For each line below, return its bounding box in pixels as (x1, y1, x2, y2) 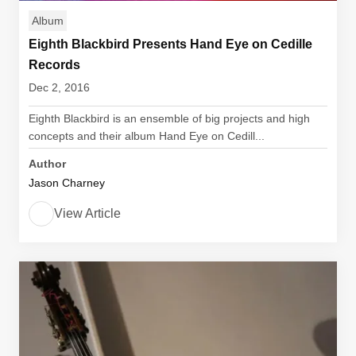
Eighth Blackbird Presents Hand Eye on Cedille (29, 37, 312, 51)
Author (29, 157, 66, 170)
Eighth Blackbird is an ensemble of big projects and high (29, 112, 310, 125)
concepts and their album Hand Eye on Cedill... (29, 130, 265, 142)
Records (29, 58, 80, 72)
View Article (54, 207, 121, 220)
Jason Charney (29, 176, 105, 189)
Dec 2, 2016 (29, 81, 90, 94)
